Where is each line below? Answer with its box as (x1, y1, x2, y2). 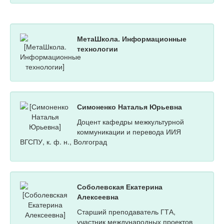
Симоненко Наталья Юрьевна (77, 101, 182, 112)
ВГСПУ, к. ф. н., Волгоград (20, 136, 107, 147)
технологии (77, 43, 118, 54)
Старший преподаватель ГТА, (77, 206, 175, 217)
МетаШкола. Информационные (77, 33, 186, 44)
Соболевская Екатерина (77, 181, 162, 192)
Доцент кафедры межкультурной (77, 116, 184, 127)
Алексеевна (77, 191, 118, 202)
